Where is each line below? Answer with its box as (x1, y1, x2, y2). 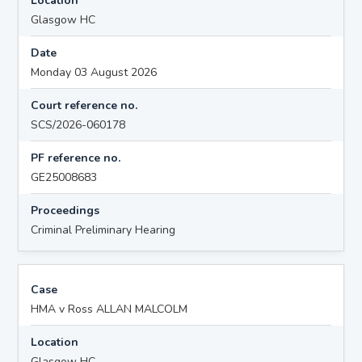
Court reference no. (31, 97, 138, 113)
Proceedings (31, 202, 100, 218)
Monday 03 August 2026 (31, 64, 158, 80)
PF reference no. (31, 149, 121, 166)
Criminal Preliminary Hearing (31, 221, 176, 238)
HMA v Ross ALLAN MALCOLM (31, 301, 188, 317)
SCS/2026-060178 (31, 116, 126, 133)
